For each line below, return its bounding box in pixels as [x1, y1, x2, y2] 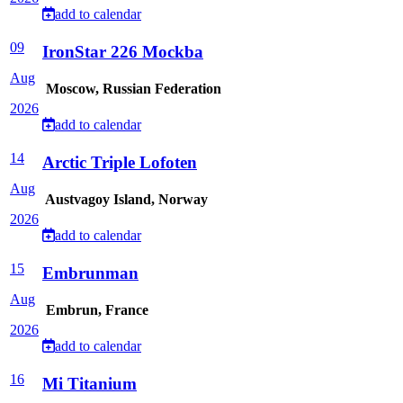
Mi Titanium [42, 374, 137, 393]
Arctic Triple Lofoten [42, 153, 197, 172]
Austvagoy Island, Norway [42, 192, 208, 208]
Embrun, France [42, 302, 148, 318]
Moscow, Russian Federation [42, 81, 221, 97]
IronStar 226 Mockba [42, 42, 203, 61]
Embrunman [42, 264, 139, 282]
